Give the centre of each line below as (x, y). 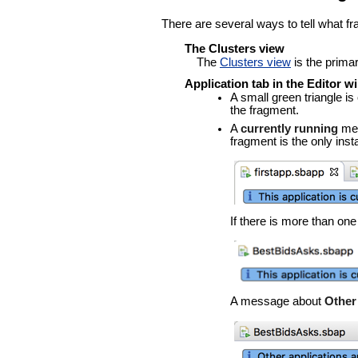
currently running (289, 128)
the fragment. (264, 111)
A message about (277, 302)
